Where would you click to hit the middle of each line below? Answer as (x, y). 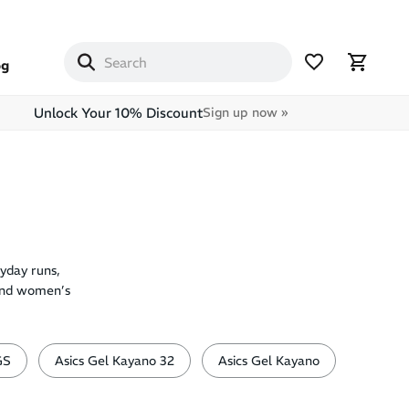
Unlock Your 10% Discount (118, 113)
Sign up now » (245, 112)
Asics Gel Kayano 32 (115, 361)
